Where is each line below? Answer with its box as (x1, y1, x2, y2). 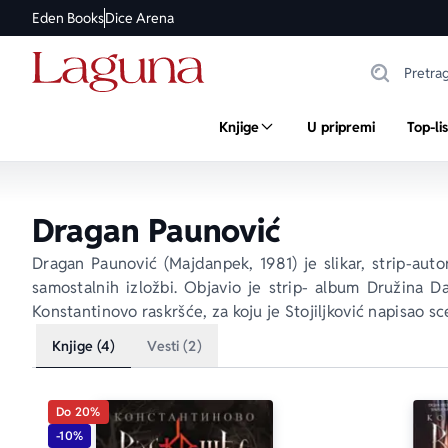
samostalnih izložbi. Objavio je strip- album (32, 277, 367, 298)
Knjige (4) (52, 337, 116, 355)
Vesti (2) (147, 337, 202, 355)
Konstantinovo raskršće (32, 301, 204, 322)
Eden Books (32, 9, 104, 27)
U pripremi (306, 118, 375, 136)
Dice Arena (105, 9, 174, 27)
